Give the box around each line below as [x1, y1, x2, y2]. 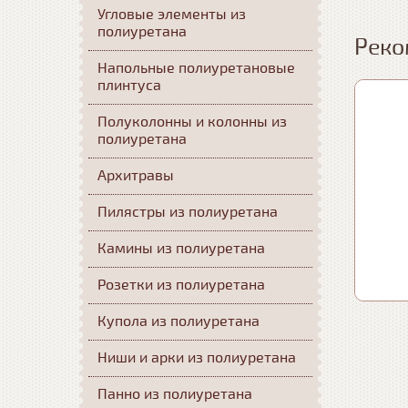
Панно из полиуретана [97, 385, 252, 403]
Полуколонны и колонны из [97, 113, 287, 131]
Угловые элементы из [97, 5, 246, 24]
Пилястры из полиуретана [97, 203, 278, 221]
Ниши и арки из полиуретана [97, 349, 296, 367]
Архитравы [97, 167, 174, 185]
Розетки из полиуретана [97, 276, 265, 294]
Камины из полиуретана [97, 240, 265, 258]
